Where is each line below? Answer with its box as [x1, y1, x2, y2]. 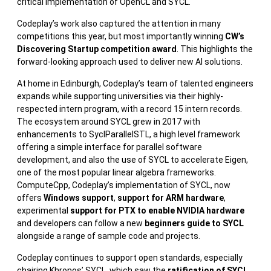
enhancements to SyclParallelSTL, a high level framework [17, 129, 240, 139]
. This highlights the [177, 44, 253, 54]
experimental [17, 205, 70, 215]
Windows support [44, 192, 114, 203]
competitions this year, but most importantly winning [17, 31, 225, 41]
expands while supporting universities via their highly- [17, 91, 223, 101]
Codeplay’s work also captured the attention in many [17, 18, 221, 28]
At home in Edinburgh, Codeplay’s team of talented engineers [17, 78, 253, 88]
